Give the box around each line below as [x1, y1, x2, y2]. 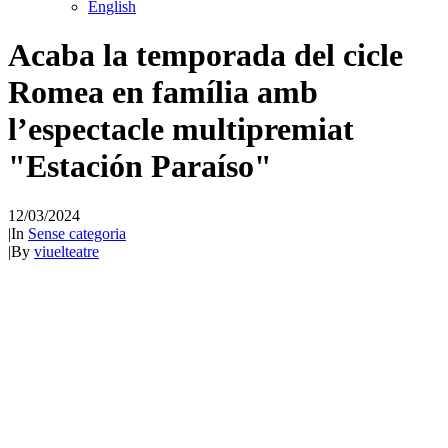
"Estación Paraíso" [8, 148, 272, 185]
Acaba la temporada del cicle [8, 37, 403, 74]
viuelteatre [34, 242, 99, 260]
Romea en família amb [8, 74, 318, 111]
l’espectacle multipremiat [8, 111, 354, 148]
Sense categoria [28, 224, 126, 242]
